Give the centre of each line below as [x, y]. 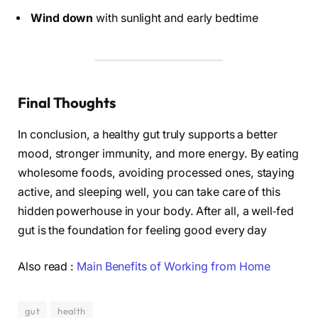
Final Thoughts [67, 103]
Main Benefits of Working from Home [174, 267]
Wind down [62, 18]
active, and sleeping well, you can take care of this [149, 192]
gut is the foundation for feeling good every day [143, 230]
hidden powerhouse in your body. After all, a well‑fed [156, 211]
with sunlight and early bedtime [176, 18]
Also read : [48, 267]
